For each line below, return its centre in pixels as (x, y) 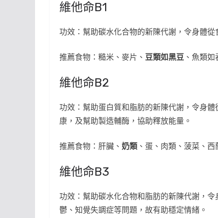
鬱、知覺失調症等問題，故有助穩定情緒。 (133, 210)
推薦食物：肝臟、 (91, 146)
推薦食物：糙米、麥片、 (102, 57)
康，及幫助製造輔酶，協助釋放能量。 (126, 121)
